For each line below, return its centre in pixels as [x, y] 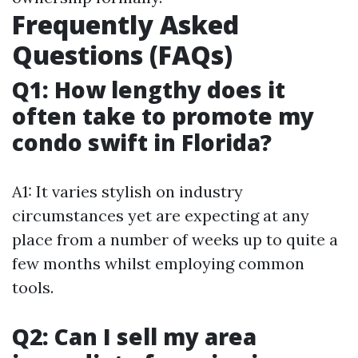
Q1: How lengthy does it [149, 89]
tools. [33, 287]
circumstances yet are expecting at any [161, 215]
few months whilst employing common [158, 263]
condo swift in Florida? [142, 142]
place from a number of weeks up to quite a [175, 239]
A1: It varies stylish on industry [127, 191]
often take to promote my [163, 116]
